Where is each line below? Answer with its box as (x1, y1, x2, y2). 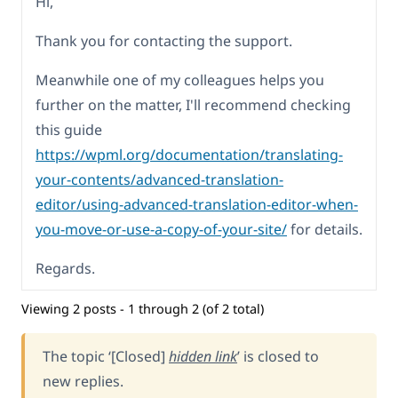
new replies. (43, 370, 123, 391)
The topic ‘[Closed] (43, 346, 169, 366)
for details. (287, 219, 362, 240)
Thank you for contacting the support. (36, 31, 292, 52)
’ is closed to (237, 346, 319, 366)
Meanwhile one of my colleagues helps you (36, 70, 324, 91)
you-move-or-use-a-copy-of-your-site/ (36, 219, 287, 240)
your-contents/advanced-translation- (36, 170, 283, 190)
